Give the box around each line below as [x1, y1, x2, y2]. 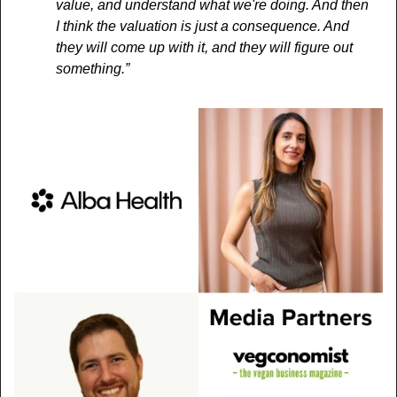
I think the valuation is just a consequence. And [56, 19, 349, 35]
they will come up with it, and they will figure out [56, 40, 353, 56]
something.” [56, 61, 129, 77]
